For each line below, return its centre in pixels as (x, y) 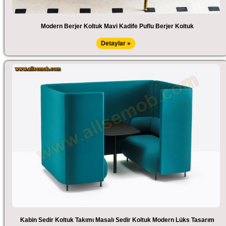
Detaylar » (116, 43)
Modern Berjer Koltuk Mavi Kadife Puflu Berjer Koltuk (117, 26)
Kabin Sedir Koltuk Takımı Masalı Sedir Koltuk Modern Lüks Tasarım (117, 220)
